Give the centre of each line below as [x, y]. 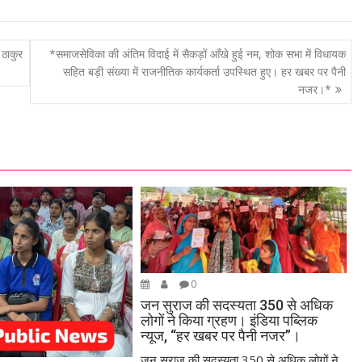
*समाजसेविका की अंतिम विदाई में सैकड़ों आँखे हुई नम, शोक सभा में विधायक [197, 54]
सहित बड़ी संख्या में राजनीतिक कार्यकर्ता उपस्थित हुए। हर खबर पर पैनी [204, 72]
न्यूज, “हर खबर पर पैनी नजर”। [221, 335]
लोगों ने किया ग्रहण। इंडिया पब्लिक [229, 320]
